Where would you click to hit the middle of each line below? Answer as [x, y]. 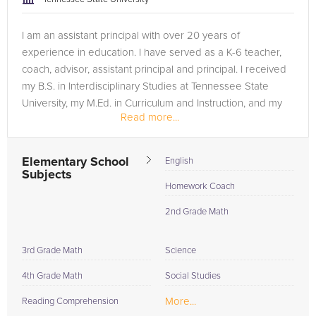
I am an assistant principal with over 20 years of [131, 36]
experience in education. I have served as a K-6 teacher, [152, 53]
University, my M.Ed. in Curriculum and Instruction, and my [152, 103]
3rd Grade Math [52, 251]
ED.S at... [41, 120]
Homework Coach [200, 187]
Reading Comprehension [70, 302]
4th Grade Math [52, 276]
